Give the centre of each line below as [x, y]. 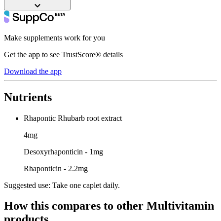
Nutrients [28, 97]
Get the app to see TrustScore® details [63, 54]
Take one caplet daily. [85, 185]
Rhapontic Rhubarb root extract [73, 118]
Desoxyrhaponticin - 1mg [63, 151]
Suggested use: [27, 185]
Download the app [33, 71]
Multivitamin [180, 206]
